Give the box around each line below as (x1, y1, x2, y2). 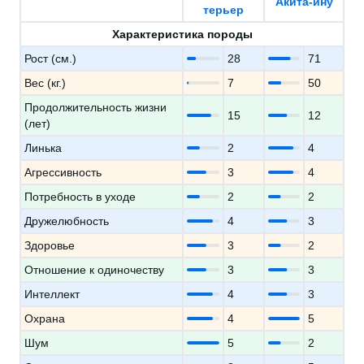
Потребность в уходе (24, 190, 136, 203)
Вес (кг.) (24, 76, 66, 89)
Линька (24, 141, 62, 154)
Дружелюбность (24, 214, 109, 227)
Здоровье (24, 239, 75, 252)
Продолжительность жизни (24, 101, 167, 114)
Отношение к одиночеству (24, 263, 164, 276)
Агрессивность (24, 166, 102, 179)
